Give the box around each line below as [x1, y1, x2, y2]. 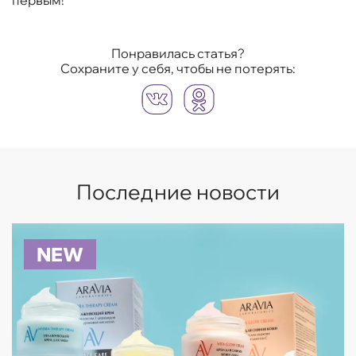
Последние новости [76, 179, 280, 206]
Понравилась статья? [111, 45, 245, 62]
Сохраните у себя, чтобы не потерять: [60, 60, 296, 77]
